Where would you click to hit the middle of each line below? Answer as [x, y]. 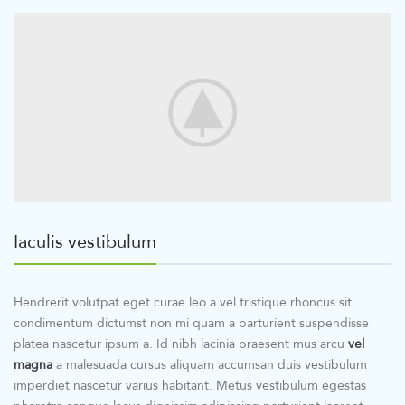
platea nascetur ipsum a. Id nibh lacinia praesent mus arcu [181, 344]
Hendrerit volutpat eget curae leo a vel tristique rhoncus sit [183, 302]
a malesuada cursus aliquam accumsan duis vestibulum [210, 365]
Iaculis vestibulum [85, 242]
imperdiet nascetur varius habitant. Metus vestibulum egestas [190, 386]
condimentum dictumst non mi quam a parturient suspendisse [191, 323]
